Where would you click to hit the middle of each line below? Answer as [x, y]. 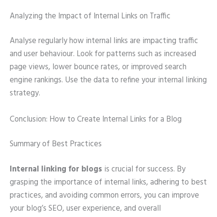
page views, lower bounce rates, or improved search [98, 68]
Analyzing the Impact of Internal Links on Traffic [90, 16]
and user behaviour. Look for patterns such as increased [103, 54]
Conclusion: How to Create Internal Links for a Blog [96, 119]
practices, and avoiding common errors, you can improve [104, 195]
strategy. [25, 94]
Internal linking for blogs [56, 169]
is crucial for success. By [144, 169]
